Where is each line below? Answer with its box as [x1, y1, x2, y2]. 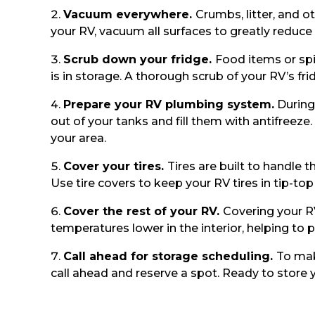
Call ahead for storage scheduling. [63, 250, 276, 264]
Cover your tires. [63, 160, 167, 174]
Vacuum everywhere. [63, 8, 195, 22]
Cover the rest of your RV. [63, 205, 223, 219]
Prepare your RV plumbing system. [63, 98, 274, 112]
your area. [51, 131, 106, 146]
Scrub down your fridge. [63, 53, 215, 67]
